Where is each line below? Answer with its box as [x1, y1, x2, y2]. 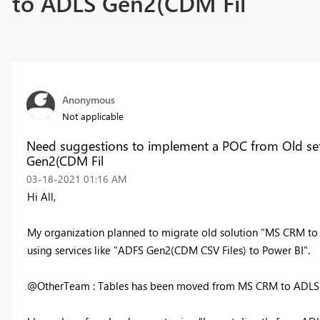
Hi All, [26, 189, 56, 204]
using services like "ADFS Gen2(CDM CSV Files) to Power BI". [26, 243, 310, 258]
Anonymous [61, 93, 115, 107]
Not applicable [61, 110, 124, 123]
